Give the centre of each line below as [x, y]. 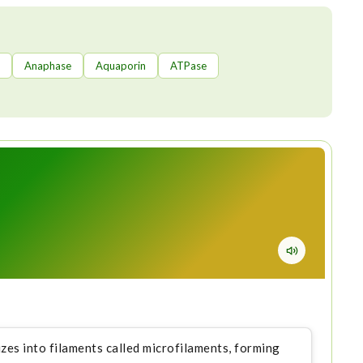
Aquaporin [120, 65]
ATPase [188, 65]
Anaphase [47, 65]
